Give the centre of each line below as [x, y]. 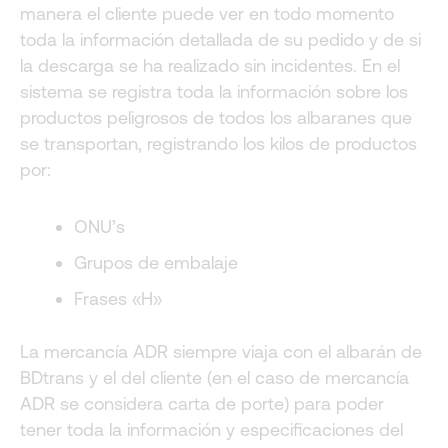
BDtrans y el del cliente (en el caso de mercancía [214, 378]
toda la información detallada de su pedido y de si [220, 39]
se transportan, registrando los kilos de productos [218, 143]
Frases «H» [118, 299]
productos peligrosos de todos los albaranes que [216, 117]
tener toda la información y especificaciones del [211, 430]
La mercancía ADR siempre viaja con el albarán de [221, 352]
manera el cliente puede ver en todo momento [207, 13]
